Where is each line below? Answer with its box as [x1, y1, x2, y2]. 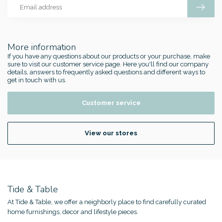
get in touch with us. [7, 76, 66, 84]
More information [7, 41, 76, 53]
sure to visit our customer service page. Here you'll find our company [7, 60, 209, 68]
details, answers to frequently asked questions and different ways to [7, 68, 205, 76]
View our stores [85, 129, 137, 137]
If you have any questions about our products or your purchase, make [7, 52, 210, 60]
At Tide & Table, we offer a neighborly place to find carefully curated [7, 198, 206, 206]
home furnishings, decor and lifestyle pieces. [7, 208, 138, 216]
